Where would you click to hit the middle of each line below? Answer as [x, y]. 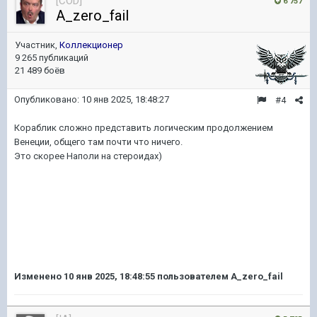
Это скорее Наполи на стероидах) [88, 156]
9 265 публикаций [52, 58]
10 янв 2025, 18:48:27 [125, 99]
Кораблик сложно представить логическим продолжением [144, 128]
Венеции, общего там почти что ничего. [98, 142]
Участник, [37, 45]
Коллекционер [91, 45]
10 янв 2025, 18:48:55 [109, 276]
